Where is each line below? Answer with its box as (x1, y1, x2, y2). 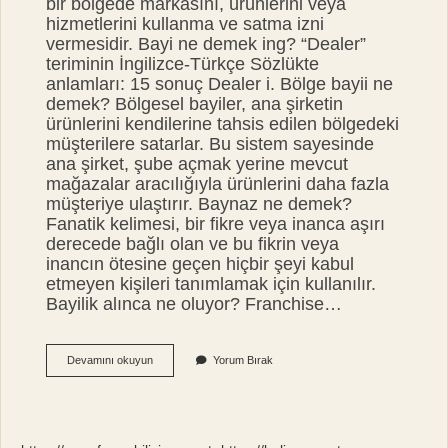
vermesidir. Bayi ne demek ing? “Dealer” (46, 33, 367, 54)
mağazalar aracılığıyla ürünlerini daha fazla (46, 173, 390, 194)
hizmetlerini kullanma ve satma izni (46, 13, 325, 34)
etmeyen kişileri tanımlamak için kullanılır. (46, 273, 377, 294)
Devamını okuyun (67, 354, 154, 367)
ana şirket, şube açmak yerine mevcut (46, 153, 349, 174)
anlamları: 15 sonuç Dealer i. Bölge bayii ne (46, 73, 394, 94)
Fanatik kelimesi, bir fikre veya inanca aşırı (46, 213, 386, 234)
